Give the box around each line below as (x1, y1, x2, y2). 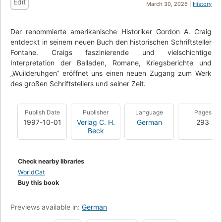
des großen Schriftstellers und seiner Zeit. (10, 79, 146, 88)
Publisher (83, 108, 109, 116)
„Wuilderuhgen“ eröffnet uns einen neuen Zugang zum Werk (10, 68, 212, 77)
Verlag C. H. (76, 117, 115, 126)
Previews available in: (10, 202, 82, 211)
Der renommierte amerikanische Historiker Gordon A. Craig (10, 27, 212, 36)
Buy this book (18, 178, 59, 186)
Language (135, 108, 163, 116)
